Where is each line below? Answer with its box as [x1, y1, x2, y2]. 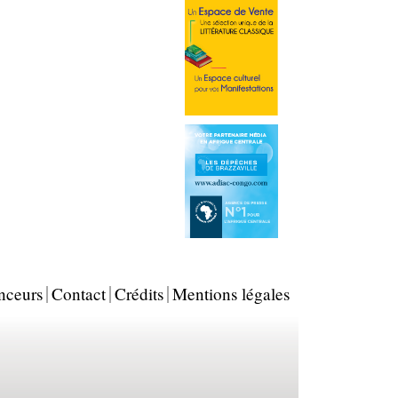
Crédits [115, 283, 163, 306]
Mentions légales [172, 283, 290, 306]
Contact [52, 283, 106, 306]
